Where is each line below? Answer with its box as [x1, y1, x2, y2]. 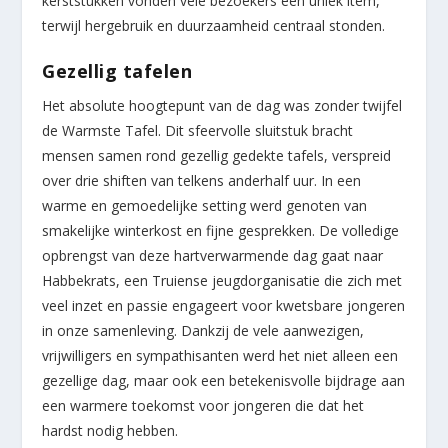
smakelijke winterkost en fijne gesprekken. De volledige [42, 221, 400, 241]
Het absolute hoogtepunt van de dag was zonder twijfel [42, 96, 403, 116]
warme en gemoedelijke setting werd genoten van [42, 196, 368, 216]
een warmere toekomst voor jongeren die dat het [42, 396, 365, 416]
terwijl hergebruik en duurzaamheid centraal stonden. [42, 16, 386, 36]
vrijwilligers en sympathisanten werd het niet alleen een [42, 346, 399, 366]
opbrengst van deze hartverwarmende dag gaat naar [42, 246, 384, 266]
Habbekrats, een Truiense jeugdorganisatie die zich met [42, 271, 403, 291]
